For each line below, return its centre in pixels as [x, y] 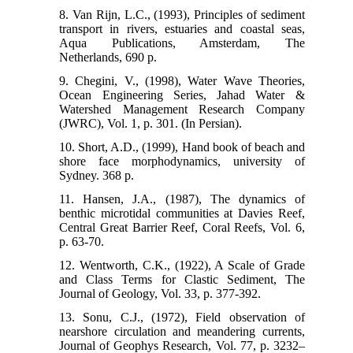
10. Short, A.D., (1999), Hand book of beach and [182, 147]
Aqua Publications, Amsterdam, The [182, 43]
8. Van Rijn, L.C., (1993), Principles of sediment [182, 14]
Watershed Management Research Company [182, 109]
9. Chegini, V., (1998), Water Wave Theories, [182, 80]
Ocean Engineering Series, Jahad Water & [182, 95]
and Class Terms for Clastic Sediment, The [182, 279]
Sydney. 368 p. [97, 175]
